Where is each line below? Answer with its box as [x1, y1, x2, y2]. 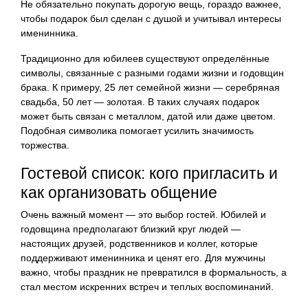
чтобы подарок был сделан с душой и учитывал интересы [21, 12, 281, 24]
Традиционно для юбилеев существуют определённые [21, 52, 269, 64]
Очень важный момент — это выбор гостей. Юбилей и [21, 208, 266, 220]
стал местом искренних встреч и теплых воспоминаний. [21, 280, 274, 292]
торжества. [21, 139, 69, 151]
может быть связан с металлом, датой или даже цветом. [21, 110, 276, 122]
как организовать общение [21, 183, 217, 201]
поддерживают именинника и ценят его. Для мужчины [21, 252, 265, 263]
